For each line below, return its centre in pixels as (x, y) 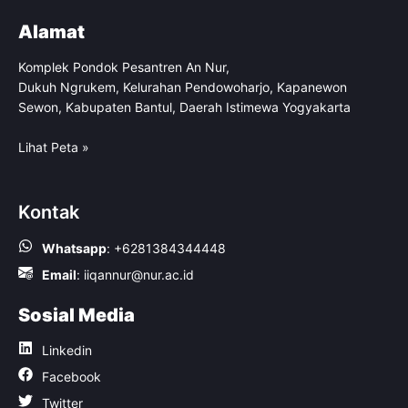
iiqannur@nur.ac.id (139, 275)
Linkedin (67, 350)
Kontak (49, 212)
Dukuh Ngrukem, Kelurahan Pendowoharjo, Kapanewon (183, 87)
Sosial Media (76, 315)
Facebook (71, 377)
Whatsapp (74, 248)
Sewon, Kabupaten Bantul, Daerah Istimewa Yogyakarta (184, 107)
